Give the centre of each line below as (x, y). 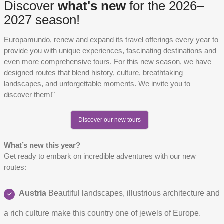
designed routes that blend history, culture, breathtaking (93, 73)
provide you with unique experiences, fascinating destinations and (110, 51)
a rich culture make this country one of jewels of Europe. (102, 213)
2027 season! (42, 20)
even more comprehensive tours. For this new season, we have (108, 62)
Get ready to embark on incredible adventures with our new (100, 156)
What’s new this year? (42, 145)
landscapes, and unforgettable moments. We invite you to (97, 84)
